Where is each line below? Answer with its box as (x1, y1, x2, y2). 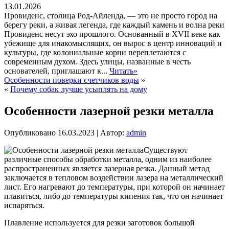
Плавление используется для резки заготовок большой (4, 218, 195, 227)
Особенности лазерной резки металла (4, 104, 214, 118)
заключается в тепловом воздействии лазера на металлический (4, 173, 223, 182)
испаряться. (4, 200, 44, 210)
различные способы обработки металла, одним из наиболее (4, 154, 212, 164)
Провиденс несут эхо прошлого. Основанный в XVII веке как (4, 30, 220, 39)
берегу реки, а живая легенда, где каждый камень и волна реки (4, 20, 224, 30)
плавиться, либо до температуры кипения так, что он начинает (4, 191, 223, 200)
